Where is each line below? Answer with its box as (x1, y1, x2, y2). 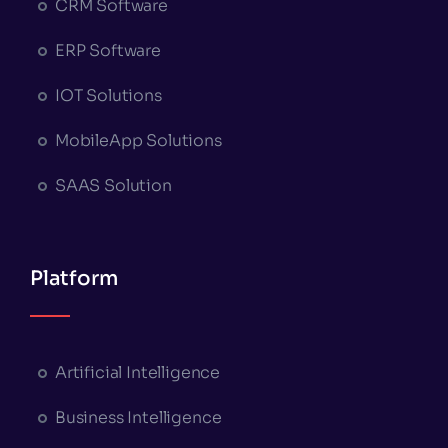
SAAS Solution (54, 174, 172, 196)
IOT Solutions (54, 84, 162, 106)
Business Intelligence (54, 406, 222, 428)
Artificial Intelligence (54, 361, 221, 383)
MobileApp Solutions (54, 129, 222, 151)
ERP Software (54, 39, 161, 61)
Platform (29, 265, 118, 291)
